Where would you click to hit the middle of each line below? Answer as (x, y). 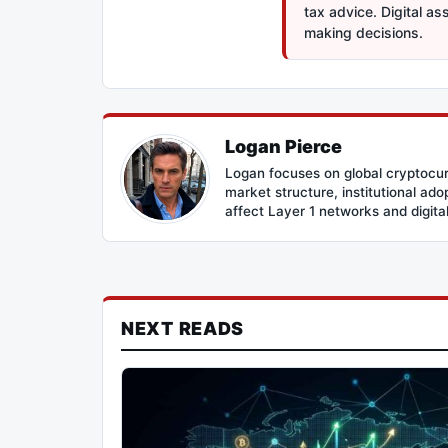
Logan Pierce (283, 146)
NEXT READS (183, 328)
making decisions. (363, 32)
